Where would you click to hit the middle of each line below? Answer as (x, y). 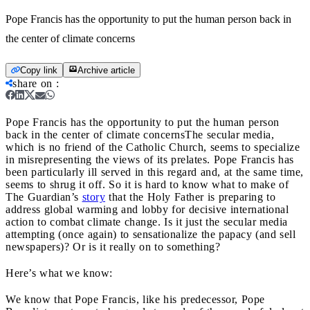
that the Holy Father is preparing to (190, 197)
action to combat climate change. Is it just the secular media (147, 221)
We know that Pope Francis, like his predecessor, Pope (135, 299)
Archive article (106, 70)
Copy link (39, 70)
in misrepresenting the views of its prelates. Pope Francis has (150, 159)
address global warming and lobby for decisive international (147, 209)
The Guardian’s (44, 197)
